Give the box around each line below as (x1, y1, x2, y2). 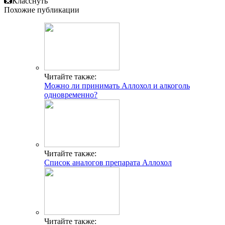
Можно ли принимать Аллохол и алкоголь (44, 81, 190, 90)
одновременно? (44, 90, 97, 99)
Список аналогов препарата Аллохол (44, 158, 172, 167)
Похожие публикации (4, 5, 79, 14)
